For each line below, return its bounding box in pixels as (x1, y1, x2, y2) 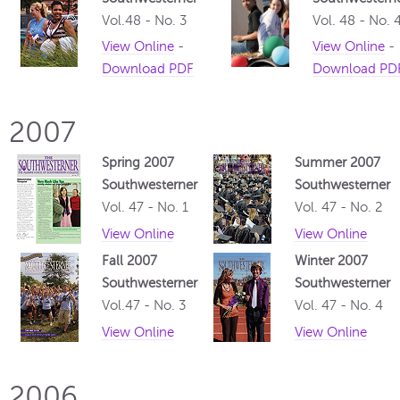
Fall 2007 (102, 254, 157, 269)
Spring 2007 (102, 155, 174, 171)
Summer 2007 (295, 155, 380, 171)
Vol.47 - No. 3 (102, 298, 186, 313)
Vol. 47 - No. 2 (295, 200, 382, 215)
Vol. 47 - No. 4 (295, 298, 383, 313)
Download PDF (102, 62, 194, 77)
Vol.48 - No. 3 (102, 13, 187, 29)
